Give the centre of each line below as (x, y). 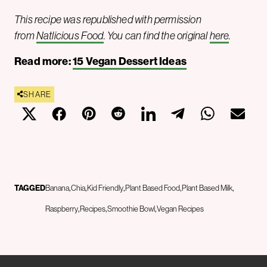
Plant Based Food (153, 188)
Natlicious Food (70, 35)
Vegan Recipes (180, 209)
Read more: (44, 61)
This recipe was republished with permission (108, 19)
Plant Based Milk (207, 188)
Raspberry (62, 209)
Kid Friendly (105, 188)
